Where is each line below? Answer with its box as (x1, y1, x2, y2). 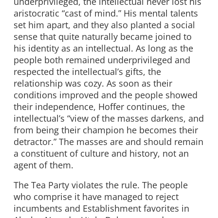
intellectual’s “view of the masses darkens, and (14, 112, 204, 124)
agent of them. (14, 159, 73, 171)
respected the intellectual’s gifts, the (14, 65, 161, 77)
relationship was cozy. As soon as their (14, 77, 172, 89)
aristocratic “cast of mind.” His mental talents (14, 7, 198, 19)
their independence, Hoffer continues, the (14, 100, 185, 112)
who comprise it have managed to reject (14, 191, 179, 203)
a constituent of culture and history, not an (14, 147, 189, 159)
